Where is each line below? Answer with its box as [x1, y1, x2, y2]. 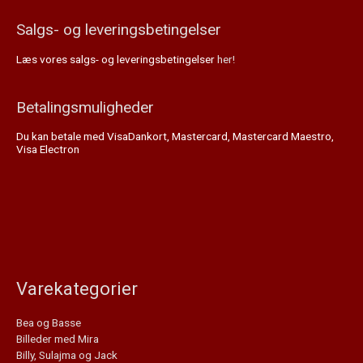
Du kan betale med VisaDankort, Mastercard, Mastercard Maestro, [16, 130, 334, 143]
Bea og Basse [16, 316, 81, 330]
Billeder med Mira [16, 332, 99, 346]
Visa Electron [16, 143, 79, 156]
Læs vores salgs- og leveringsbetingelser [16, 52, 217, 66]
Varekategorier [16, 277, 138, 299]
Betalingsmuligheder [16, 98, 154, 117]
